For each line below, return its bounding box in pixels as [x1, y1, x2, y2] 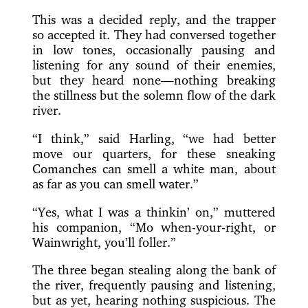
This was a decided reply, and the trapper [32, 12, 276, 27]
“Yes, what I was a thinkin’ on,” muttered [32, 203, 276, 219]
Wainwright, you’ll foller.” [32, 234, 177, 250]
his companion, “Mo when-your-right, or [32, 219, 276, 234]
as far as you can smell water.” [32, 176, 199, 192]
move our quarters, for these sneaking [32, 146, 276, 162]
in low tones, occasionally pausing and [32, 42, 276, 58]
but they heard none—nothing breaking [32, 72, 276, 88]
